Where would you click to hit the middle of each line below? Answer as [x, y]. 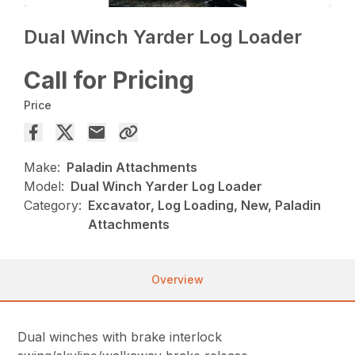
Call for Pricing [109, 80]
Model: [44, 186]
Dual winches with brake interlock [120, 336]
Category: [53, 205]
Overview [177, 279]
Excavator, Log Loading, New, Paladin [205, 205]
